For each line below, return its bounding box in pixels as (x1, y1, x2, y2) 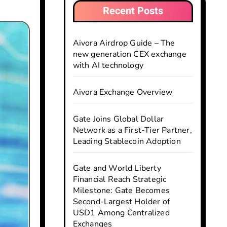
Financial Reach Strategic (72, 174, 167, 185)
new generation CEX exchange (72, 49, 186, 60)
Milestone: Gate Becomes (72, 185, 170, 196)
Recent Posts (102, 4, 163, 18)
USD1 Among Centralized (72, 207, 170, 218)
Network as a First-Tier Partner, (72, 125, 192, 136)
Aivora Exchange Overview (72, 87, 173, 98)
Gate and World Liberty (72, 163, 161, 174)
